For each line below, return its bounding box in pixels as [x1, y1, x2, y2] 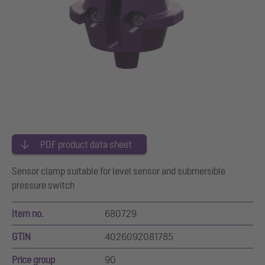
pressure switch [12, 180, 75, 191]
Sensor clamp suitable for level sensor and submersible [12, 166, 225, 177]
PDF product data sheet [40, 139, 132, 150]
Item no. [12, 208, 44, 219]
